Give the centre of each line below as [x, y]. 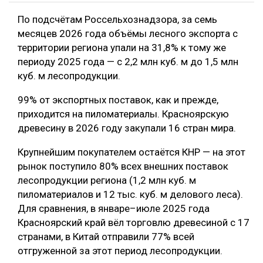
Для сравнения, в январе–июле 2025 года [114, 209]
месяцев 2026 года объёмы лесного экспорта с [128, 34]
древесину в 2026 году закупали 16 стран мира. [127, 128]
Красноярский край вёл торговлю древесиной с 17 [134, 223]
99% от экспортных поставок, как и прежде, [118, 100]
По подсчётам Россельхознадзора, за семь [117, 20]
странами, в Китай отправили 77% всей [106, 237]
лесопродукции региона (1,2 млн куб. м [107, 181]
